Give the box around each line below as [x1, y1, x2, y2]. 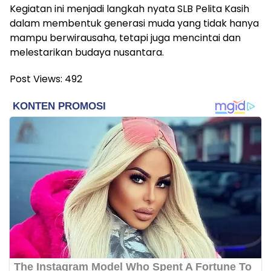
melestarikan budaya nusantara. [10, 45, 164, 59]
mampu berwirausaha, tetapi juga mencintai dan [10, 30, 241, 45]
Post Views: [10, 71, 62, 86]
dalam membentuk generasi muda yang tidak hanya [10, 16, 259, 30]
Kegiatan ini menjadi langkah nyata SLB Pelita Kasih [10, 1, 249, 16]
